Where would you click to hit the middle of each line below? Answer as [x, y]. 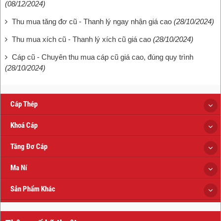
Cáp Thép [24, 104]
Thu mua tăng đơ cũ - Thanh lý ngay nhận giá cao [92, 21]
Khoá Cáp [24, 125]
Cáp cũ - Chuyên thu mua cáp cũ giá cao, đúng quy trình [103, 57]
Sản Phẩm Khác [33, 189]
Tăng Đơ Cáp [29, 146]
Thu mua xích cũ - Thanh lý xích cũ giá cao [81, 39]
